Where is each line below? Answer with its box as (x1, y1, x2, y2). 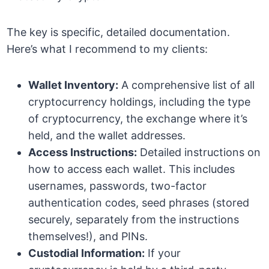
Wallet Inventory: (28, 79, 119, 92)
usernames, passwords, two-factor (28, 180, 207, 193)
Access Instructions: (28, 146, 138, 159)
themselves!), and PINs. (28, 230, 148, 243)
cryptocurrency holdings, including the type (28, 95, 251, 109)
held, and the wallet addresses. (28, 129, 186, 142)
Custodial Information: (28, 247, 145, 260)
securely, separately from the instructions (28, 213, 240, 226)
